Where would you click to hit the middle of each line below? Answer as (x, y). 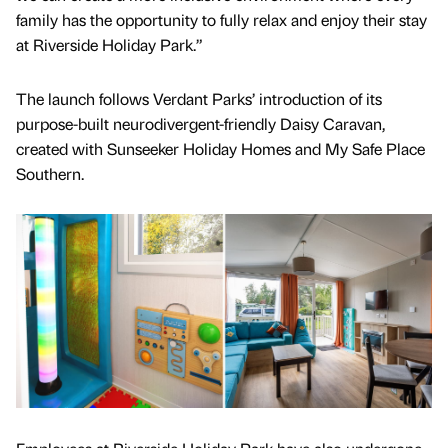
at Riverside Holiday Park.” (111, 45)
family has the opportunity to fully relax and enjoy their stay (221, 20)
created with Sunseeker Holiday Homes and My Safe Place (220, 148)
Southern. (50, 173)
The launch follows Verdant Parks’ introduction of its (199, 98)
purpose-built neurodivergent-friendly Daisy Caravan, (200, 123)
